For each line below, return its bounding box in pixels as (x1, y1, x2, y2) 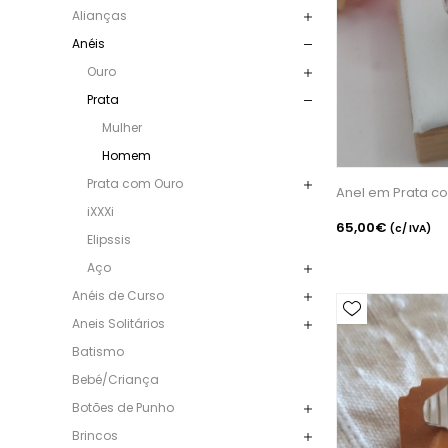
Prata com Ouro (87, 174, 183, 192)
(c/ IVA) (390, 221, 431, 237)
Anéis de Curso (72, 286, 164, 304)
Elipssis (87, 230, 131, 248)
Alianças (72, 6, 127, 24)
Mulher (102, 118, 142, 136)
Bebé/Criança (72, 370, 159, 388)
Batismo (72, 342, 124, 360)
